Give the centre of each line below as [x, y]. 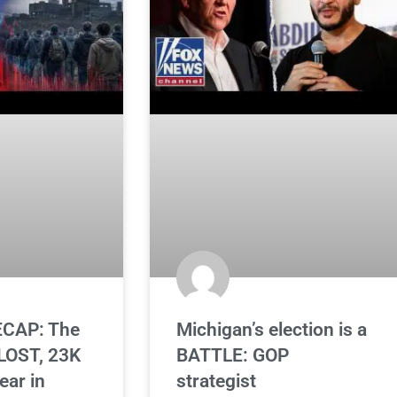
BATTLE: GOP [233, 355]
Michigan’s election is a [272, 329]
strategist [217, 381]
